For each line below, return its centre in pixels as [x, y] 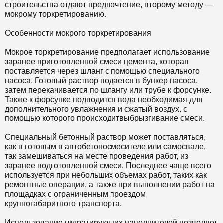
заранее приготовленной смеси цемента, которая [97, 61]
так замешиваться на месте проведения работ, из [97, 156]
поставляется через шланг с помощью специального [102, 71]
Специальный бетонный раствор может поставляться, [105, 137]
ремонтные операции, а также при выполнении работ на [110, 184]
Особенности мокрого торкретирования [78, 33]
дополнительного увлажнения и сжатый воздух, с [96, 109]
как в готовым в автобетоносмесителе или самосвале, [105, 147]
